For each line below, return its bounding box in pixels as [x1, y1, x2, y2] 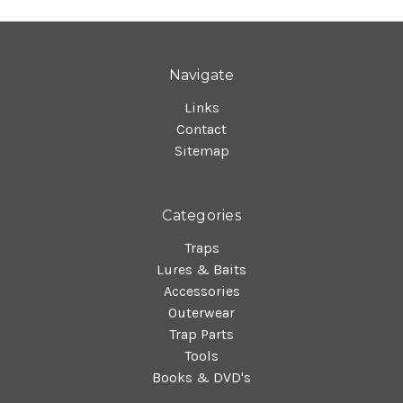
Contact [176, 120, 227, 138]
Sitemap [174, 141, 229, 159]
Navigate [168, 66, 235, 84]
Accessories [163, 282, 240, 300]
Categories [162, 206, 241, 224]
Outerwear [168, 303, 235, 321]
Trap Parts [169, 325, 234, 343]
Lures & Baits [157, 260, 246, 278]
